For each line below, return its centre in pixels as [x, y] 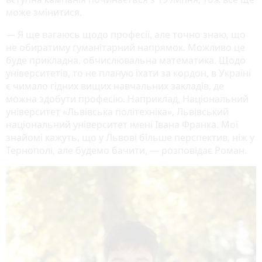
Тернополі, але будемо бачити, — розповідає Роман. [126, 151]
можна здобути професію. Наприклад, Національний [127, 99]
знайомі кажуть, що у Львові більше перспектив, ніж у [130, 138]
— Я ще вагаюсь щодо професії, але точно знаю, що [126, 35]
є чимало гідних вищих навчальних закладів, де [115, 86]
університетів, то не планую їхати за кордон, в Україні [128, 73]
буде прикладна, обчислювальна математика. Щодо [126, 61]
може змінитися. [44, 13]
